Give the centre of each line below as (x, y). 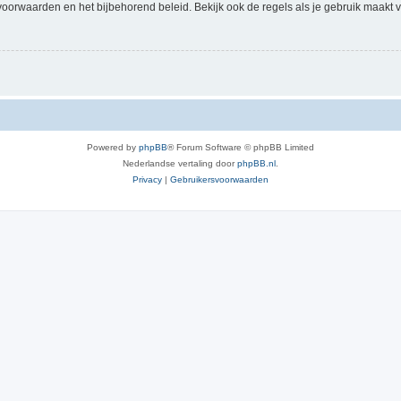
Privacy (147, 179)
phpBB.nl (256, 163)
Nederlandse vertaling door (180, 163)
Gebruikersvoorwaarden (219, 179)
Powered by (113, 147)
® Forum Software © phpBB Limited (241, 147)
